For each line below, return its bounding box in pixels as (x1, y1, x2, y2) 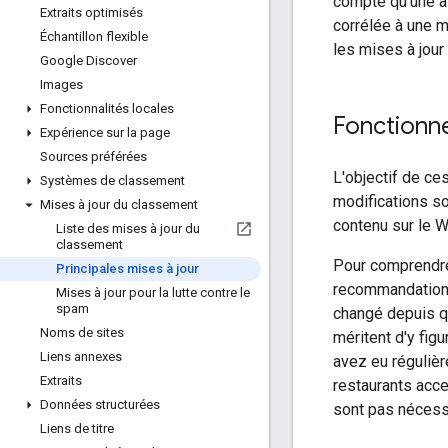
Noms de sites (40, 325, 124, 340)
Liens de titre (40, 421, 114, 436)
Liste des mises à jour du (56, 221, 200, 236)
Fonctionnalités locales (40, 101, 174, 116)
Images (40, 77, 83, 92)
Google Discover (40, 53, 137, 68)
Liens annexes (40, 349, 122, 364)
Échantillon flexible (40, 29, 148, 44)
